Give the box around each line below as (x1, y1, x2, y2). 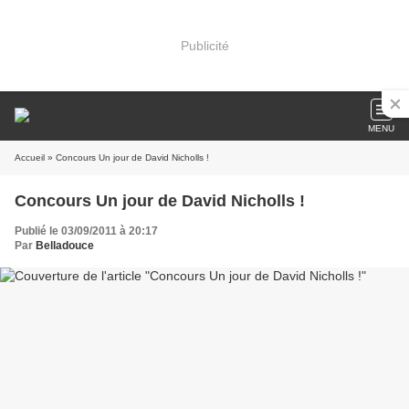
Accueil (15, 152, 45, 163)
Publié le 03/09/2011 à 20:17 (15, 225, 158, 237)
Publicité (180, 37, 229, 53)
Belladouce (36, 239, 94, 252)
